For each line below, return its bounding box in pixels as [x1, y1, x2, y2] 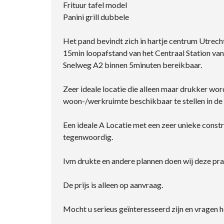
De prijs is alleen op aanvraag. [63, 179, 163, 189]
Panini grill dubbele [63, 11, 129, 21]
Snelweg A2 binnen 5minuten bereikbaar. [63, 59, 202, 69]
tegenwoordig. [63, 131, 113, 141]
